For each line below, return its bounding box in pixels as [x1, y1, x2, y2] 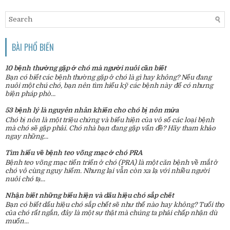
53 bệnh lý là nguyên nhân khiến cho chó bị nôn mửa [5, 106, 179, 114]
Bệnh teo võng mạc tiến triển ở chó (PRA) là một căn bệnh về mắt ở [5, 158, 218, 166]
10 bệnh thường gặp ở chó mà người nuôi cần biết [5, 64, 166, 72]
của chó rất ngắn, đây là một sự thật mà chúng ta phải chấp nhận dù [5, 209, 217, 217]
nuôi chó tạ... [5, 175, 45, 183]
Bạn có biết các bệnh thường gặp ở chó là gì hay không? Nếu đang [5, 73, 212, 82]
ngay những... [5, 132, 48, 141]
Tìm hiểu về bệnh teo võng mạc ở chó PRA [5, 149, 142, 157]
